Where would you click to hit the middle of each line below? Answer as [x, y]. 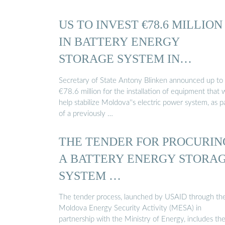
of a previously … [86, 114]
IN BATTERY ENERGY [119, 42]
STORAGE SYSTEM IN [119, 59]
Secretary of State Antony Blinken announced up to [141, 80]
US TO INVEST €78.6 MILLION [141, 25]
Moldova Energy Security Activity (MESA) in [130, 208]
